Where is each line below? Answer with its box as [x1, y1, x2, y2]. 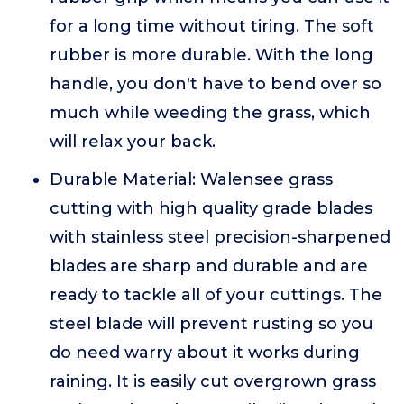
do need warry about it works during [50, 343, 360, 363]
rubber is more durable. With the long [50, 45, 373, 65]
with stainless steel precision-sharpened [50, 227, 390, 247]
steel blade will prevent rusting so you [50, 314, 373, 334]
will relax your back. [50, 132, 216, 151]
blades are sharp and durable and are [50, 256, 368, 276]
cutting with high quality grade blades [50, 198, 372, 218]
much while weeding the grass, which [50, 103, 371, 123]
